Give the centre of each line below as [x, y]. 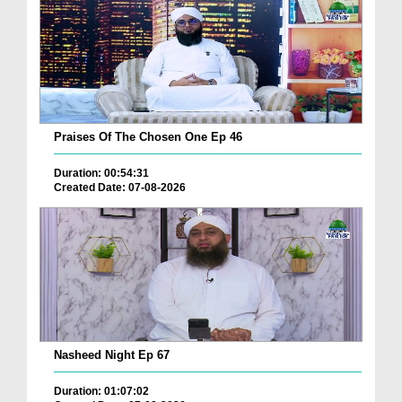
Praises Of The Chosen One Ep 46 [148, 137]
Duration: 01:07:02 [101, 391]
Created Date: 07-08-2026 [120, 188]
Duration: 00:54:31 [101, 174]
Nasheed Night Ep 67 [112, 354]
